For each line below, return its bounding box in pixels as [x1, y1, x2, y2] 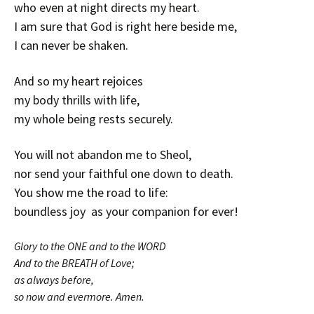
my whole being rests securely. [14, 111, 173, 127]
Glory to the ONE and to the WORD [14, 239, 165, 253]
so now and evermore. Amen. [14, 289, 144, 303]
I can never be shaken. [14, 37, 128, 53]
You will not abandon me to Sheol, [14, 146, 191, 163]
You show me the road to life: [14, 184, 168, 200]
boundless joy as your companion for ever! [14, 203, 238, 219]
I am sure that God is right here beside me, [14, 18, 237, 34]
